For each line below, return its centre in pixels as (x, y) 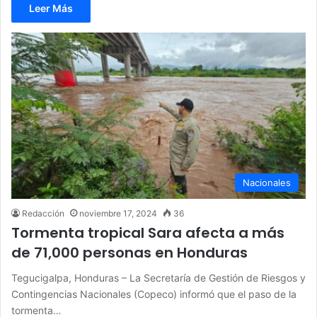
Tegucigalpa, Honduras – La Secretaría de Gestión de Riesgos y (158, 277)
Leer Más (51, 8)
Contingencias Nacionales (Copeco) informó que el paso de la (154, 294)
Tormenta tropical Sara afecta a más (148, 232)
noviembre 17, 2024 (118, 213)
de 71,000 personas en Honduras (129, 252)
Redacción (43, 213)
